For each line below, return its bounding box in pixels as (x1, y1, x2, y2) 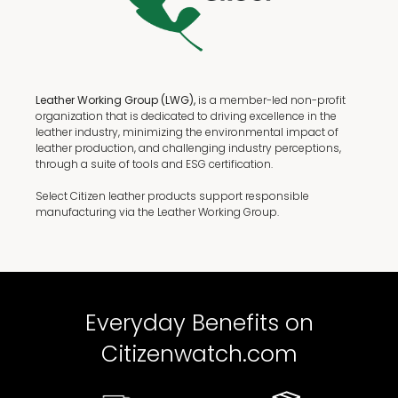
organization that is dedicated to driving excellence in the (36, 108, 337, 123)
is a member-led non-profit (195, 92, 346, 107)
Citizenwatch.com (100, 338, 298, 370)
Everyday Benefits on (84, 307, 314, 338)
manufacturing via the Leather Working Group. (36, 204, 279, 219)
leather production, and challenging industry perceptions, (36, 140, 341, 155)
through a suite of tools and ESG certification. (36, 156, 273, 171)
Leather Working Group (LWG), (36, 92, 195, 107)
